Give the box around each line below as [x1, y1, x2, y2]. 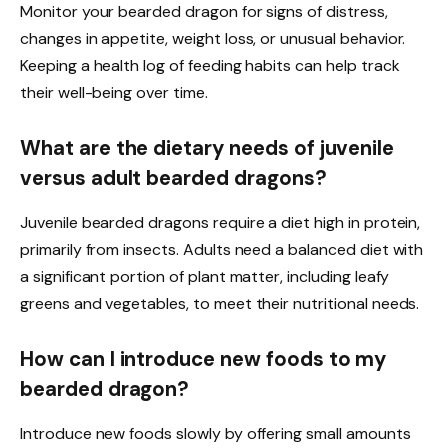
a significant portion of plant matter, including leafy [20, 265, 390, 287]
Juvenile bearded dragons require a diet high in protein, [20, 211, 421, 233]
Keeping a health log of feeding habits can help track [20, 54, 400, 76]
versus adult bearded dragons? [20, 165, 327, 192]
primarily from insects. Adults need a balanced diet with [20, 238, 424, 260]
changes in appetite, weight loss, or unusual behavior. [20, 27, 406, 49]
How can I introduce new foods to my [20, 346, 387, 373]
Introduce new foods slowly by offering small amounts [20, 422, 411, 444]
